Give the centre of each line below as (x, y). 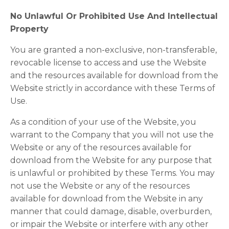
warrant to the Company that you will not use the (112, 135)
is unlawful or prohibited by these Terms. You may (112, 173)
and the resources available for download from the (114, 75)
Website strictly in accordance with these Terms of (113, 88)
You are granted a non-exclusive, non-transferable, (113, 50)
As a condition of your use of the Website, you (103, 122)
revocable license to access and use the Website (108, 63)
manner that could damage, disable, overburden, (111, 211)
